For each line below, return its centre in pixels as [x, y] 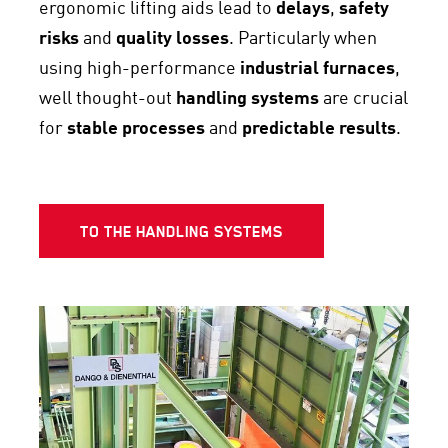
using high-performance [139, 69]
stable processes [136, 129]
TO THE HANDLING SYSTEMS [181, 231]
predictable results [319, 129]
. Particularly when [303, 39]
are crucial [363, 99]
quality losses [172, 39]
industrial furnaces [317, 69]
